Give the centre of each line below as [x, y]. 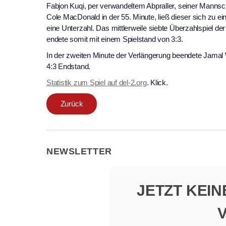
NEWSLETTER [79, 152]
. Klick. [157, 83]
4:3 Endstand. [69, 67]
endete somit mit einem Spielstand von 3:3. [115, 39]
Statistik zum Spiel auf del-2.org [97, 83]
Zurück [72, 104]
